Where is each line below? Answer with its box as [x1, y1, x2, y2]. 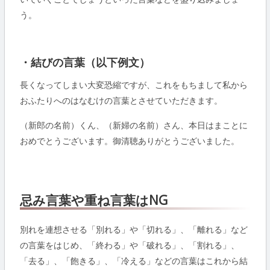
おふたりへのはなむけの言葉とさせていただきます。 [19, 95, 222, 106]
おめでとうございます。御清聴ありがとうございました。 [19, 135, 239, 146]
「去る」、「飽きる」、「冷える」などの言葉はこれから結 [19, 255, 248, 267]
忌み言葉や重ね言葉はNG [19, 192, 168, 209]
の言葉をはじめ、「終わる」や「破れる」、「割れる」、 [19, 239, 239, 251]
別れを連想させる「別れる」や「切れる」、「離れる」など [19, 224, 248, 236]
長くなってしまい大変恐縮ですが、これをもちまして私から [19, 79, 248, 90]
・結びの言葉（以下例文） [19, 55, 150, 69]
